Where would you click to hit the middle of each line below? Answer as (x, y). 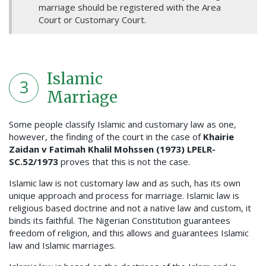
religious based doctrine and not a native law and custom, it (130, 208)
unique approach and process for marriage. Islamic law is (124, 196)
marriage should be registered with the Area (130, 7)
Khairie (218, 137)
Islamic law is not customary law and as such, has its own (125, 183)
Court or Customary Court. (92, 20)
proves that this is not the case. (124, 162)
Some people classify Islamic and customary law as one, (123, 124)
